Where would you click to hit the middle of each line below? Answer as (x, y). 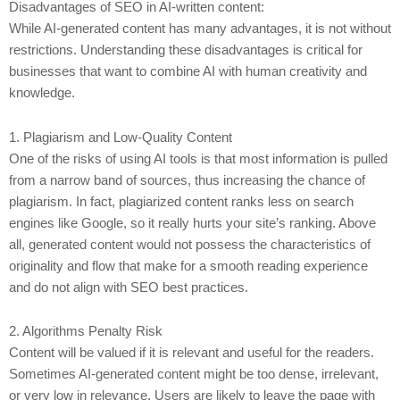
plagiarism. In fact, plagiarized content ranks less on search (181, 201)
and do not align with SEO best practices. (129, 287)
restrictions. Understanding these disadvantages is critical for (186, 50)
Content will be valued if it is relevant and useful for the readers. (192, 353)
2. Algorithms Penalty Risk (86, 332)
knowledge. (42, 93)
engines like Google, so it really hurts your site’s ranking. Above (192, 223)
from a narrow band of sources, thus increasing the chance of (187, 180)
